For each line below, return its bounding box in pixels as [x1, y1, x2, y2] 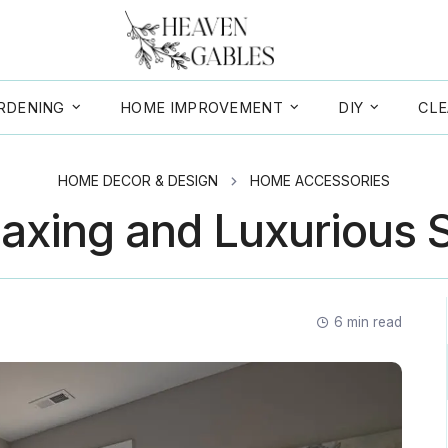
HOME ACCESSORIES [250, 172, 390, 190]
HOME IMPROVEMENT [120, 98, 283, 116]
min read [343, 313, 402, 330]
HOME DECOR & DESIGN [58, 172, 218, 190]
